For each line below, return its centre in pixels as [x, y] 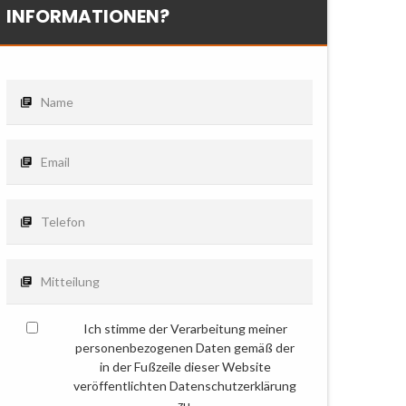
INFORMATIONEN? [88, 16]
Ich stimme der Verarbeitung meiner [185, 329]
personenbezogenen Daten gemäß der [185, 348]
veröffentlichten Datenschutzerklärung [185, 386]
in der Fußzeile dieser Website [185, 367]
